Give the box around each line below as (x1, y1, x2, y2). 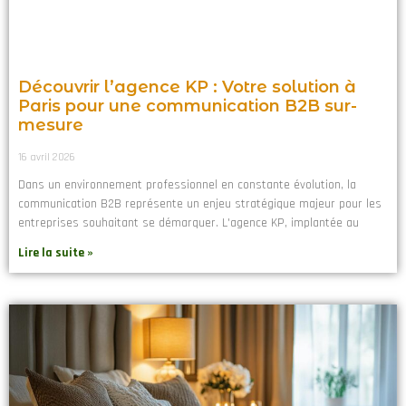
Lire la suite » (18, 245, 93, 262)
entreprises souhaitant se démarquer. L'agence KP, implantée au (18, 215, 359, 232)
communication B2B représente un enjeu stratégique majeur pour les (18, 196, 382, 213)
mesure (18, 115, 83, 136)
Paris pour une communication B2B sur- (18, 96, 357, 117)
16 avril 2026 (18, 150, 75, 165)
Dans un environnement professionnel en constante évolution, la (18, 177, 356, 194)
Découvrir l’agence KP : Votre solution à (18, 77, 356, 98)
